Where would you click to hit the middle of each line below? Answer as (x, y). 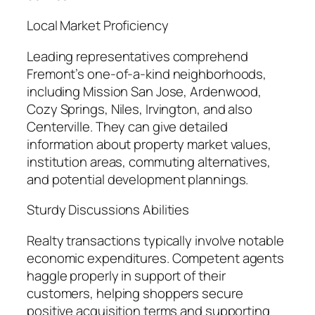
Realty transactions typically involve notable (155, 240)
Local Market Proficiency (98, 26)
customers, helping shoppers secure (135, 293)
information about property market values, (149, 144)
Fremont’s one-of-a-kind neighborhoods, (147, 73)
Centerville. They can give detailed (127, 126)
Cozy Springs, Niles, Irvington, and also (140, 109)
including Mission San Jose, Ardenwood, (144, 91)
